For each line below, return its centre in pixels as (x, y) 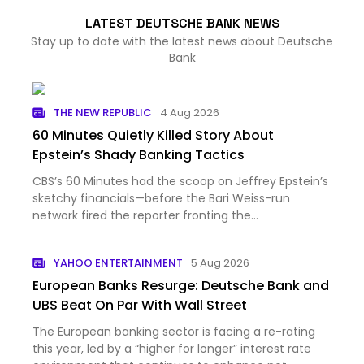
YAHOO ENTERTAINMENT (119, 263)
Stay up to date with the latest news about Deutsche (182, 41)
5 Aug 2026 (221, 263)
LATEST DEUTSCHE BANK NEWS (182, 23)
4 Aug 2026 (190, 113)
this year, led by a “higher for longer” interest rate (172, 349)
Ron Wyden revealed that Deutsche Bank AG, (160, 249)
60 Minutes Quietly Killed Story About (153, 135)
